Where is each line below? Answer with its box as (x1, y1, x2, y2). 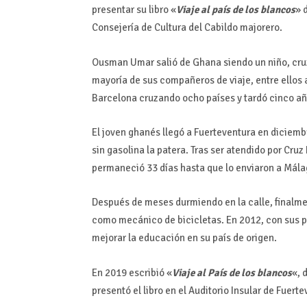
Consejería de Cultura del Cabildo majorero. (92, 21, 283, 34)
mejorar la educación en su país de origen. (92, 232, 278, 245)
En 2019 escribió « (92, 266, 173, 279)
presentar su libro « (92, 3, 177, 16)
